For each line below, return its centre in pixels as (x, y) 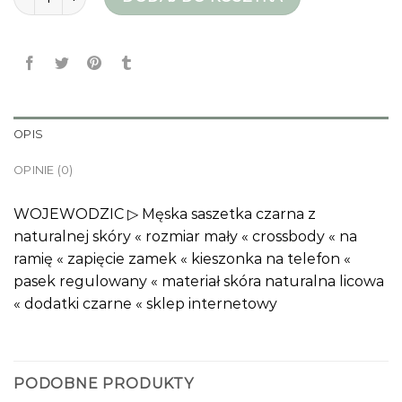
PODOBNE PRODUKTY (104, 384)
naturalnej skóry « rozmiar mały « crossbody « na (185, 237)
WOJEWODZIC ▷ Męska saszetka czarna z (165, 214)
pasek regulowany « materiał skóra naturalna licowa (199, 282)
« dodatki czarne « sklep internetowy (145, 304)
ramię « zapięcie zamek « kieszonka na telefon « (182, 259)
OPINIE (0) (44, 170)
